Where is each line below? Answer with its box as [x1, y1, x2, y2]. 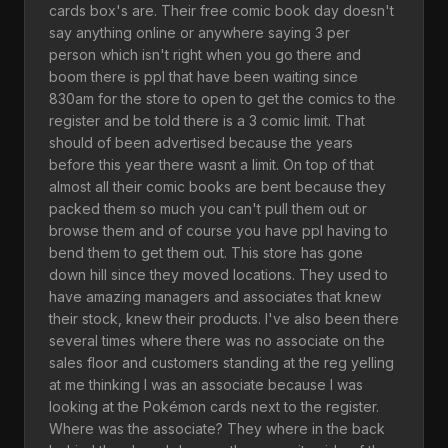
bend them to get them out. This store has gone [49, 244, 363, 261]
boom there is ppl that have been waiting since [49, 68, 358, 85]
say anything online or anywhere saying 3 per [49, 24, 350, 41]
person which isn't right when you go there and [49, 46, 361, 63]
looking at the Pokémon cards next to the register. [49, 398, 379, 415]
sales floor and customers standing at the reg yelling [49, 354, 394, 371]
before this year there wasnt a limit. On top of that [49, 156, 374, 173]
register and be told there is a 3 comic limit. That [49, 112, 365, 129]
